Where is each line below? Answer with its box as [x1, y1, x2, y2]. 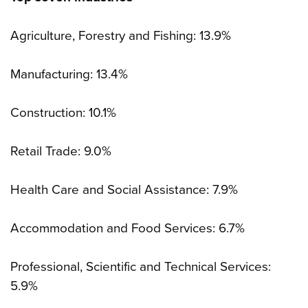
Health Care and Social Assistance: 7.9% [10, 182, 238, 198]
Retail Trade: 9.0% [10, 144, 111, 159]
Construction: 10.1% [10, 105, 116, 121]
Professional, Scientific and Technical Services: [10, 259, 271, 275]
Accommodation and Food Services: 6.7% [10, 221, 245, 236]
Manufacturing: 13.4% [10, 67, 128, 82]
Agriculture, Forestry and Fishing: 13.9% [10, 28, 231, 44]
